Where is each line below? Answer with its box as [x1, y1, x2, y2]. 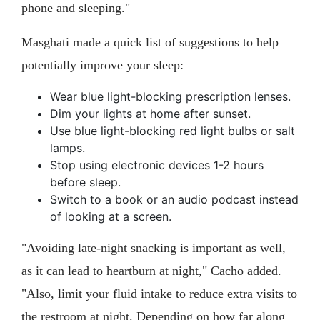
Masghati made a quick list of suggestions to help [21, 35, 279, 50]
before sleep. [50, 175, 121, 190]
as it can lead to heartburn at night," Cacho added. [21, 264, 281, 279]
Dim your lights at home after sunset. [50, 106, 251, 121]
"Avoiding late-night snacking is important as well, [21, 241, 286, 256]
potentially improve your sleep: [21, 58, 184, 73]
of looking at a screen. [50, 209, 171, 224]
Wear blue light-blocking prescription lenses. [50, 89, 291, 104]
